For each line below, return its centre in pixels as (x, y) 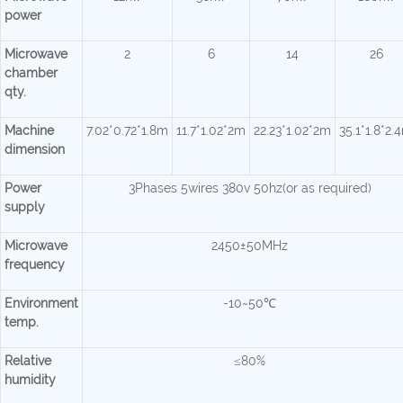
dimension (35, 150)
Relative (28, 361)
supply (25, 207)
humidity (30, 380)
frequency (35, 265)
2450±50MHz (250, 246)
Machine (29, 131)
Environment (41, 304)
